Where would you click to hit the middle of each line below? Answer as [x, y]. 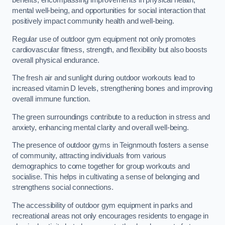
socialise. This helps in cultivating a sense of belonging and [106, 177]
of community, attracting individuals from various [89, 156]
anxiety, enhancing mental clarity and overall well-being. [100, 127]
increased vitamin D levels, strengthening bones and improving [113, 89]
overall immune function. [51, 99]
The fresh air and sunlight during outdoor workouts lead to [103, 78]
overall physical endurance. [57, 60]
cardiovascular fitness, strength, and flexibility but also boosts [110, 49]
